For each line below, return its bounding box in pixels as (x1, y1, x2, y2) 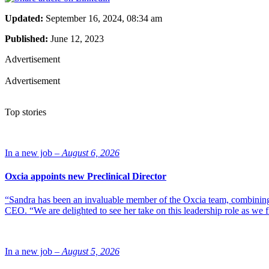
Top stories (5, 106, 46, 117)
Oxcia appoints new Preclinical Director (5, 171, 166, 182)
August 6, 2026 (62, 147, 119, 158)
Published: (5, 33, 48, 44)
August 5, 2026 (62, 246, 119, 257)
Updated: (5, 13, 43, 23)
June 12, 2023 (48, 33, 104, 44)
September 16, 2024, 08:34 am (43, 13, 162, 23)
